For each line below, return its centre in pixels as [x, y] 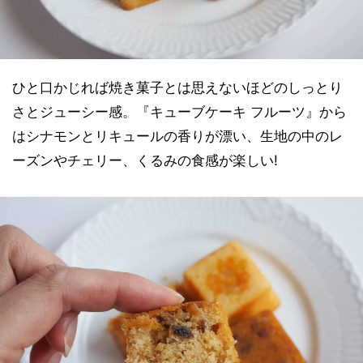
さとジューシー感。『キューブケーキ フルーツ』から [179, 111]
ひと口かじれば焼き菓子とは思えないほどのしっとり [177, 87]
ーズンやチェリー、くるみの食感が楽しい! [145, 160]
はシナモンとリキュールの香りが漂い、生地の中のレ [177, 136]
